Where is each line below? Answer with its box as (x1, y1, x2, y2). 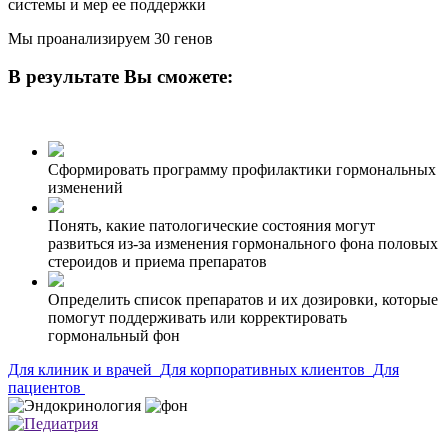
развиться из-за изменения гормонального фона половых (48, 235, 438, 252)
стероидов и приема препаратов (48, 253, 267, 270)
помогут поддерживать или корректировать (48, 309, 347, 326)
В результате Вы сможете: (8, 66, 233, 88)
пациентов (8, 379, 85, 396)
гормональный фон (48, 327, 180, 344)
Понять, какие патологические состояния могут (48, 217, 375, 234)
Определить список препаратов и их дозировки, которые (48, 291, 438, 308)
